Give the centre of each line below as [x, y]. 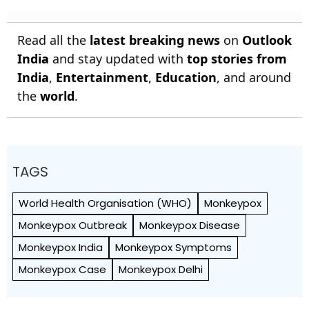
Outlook [267, 40]
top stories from [237, 58]
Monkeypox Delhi [161, 269]
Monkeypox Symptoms [173, 247]
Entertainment [102, 77]
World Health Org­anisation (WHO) [105, 203]
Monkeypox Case [62, 269]
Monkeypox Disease [190, 225]
